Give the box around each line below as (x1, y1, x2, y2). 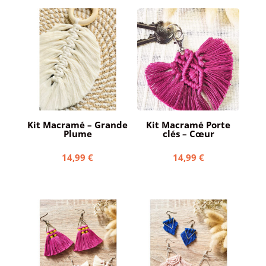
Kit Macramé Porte (146, 118, 231, 131)
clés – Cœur (162, 127, 214, 140)
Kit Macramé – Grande (27, 118, 128, 131)
